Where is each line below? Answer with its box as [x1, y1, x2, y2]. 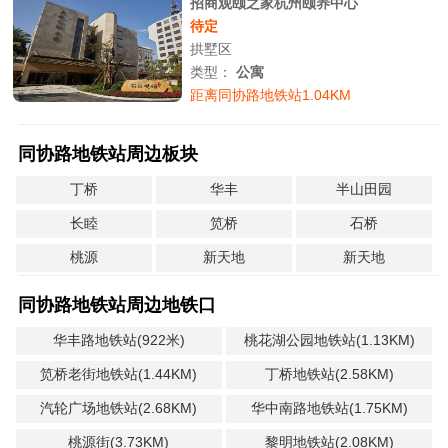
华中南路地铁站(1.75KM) [250, 400, 408, 416]
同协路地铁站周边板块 [17, 144, 198, 164]
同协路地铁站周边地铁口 [17, 295, 216, 315]
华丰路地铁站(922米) [52, 332, 185, 348]
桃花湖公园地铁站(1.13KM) [243, 332, 415, 348]
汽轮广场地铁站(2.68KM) [40, 400, 198, 416]
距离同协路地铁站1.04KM [190, 87, 352, 103]
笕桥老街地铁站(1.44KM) [40, 366, 198, 382]
